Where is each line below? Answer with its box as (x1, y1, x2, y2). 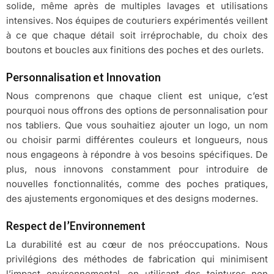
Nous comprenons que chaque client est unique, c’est (6, 90, 268, 102)
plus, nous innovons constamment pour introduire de (6, 163, 268, 176)
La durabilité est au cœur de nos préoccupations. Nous (6, 239, 268, 251)
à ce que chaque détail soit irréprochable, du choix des (6, 29, 268, 41)
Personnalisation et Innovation (6, 70, 161, 84)
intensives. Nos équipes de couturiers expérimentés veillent (6, 14, 268, 26)
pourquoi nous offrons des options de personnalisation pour (6, 105, 268, 117)
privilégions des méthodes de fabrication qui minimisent (6, 253, 268, 265)
